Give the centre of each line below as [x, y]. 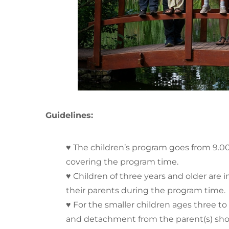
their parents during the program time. [146, 191]
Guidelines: [69, 116]
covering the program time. [122, 162]
